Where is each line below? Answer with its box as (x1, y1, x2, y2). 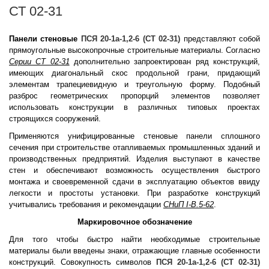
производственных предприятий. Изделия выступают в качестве (9, 154, 260, 163)
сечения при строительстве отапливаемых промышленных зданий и (9, 143, 260, 152)
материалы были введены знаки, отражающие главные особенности (9, 246, 260, 255)
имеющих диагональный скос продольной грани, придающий (9, 68, 260, 77)
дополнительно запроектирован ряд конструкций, (69, 57, 261, 66)
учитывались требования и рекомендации (9, 200, 163, 209)
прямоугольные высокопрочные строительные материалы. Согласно (9, 46, 260, 55)
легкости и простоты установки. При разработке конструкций (9, 189, 260, 198)
